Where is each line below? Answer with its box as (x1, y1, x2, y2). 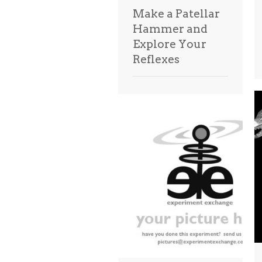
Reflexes (133, 53, 180, 66)
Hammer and (133, 22, 208, 36)
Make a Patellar (133, 7, 220, 20)
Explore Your (133, 37, 206, 51)
